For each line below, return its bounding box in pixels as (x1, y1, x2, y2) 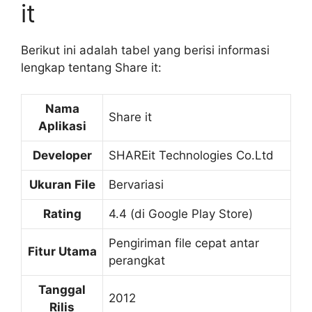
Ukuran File (29, 178, 95, 192)
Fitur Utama (27, 244, 97, 258)
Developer (32, 148, 92, 162)
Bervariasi (109, 178, 164, 192)
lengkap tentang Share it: (21, 60, 162, 75)
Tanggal (38, 283, 86, 297)
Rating (42, 207, 81, 221)
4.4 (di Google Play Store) (109, 207, 253, 221)
